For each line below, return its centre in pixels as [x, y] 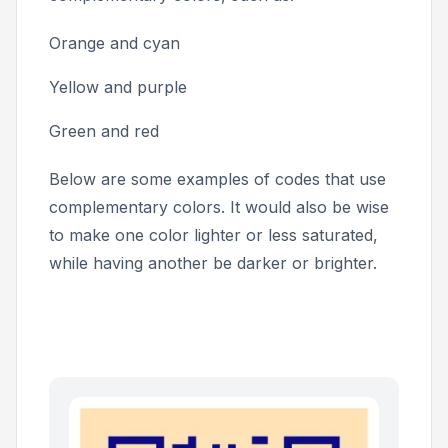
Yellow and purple [120, 87]
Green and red [104, 131]
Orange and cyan [117, 43]
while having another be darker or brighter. [215, 263]
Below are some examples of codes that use [217, 179]
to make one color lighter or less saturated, [213, 235]
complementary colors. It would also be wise [219, 207]
